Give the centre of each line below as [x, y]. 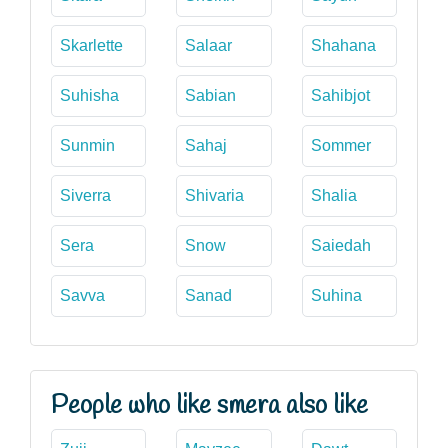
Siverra [85, 195]
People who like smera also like [209, 405]
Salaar [209, 45]
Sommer [340, 145]
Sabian [211, 95]
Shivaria [215, 195]
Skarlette [91, 45]
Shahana [343, 45]
